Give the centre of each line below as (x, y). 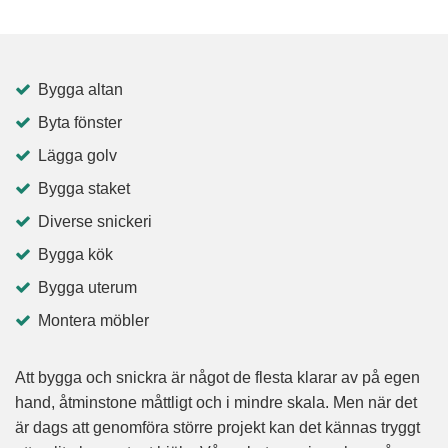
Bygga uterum (85, 288)
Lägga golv (75, 156)
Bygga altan (78, 90)
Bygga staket (82, 189)
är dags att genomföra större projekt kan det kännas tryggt (217, 428)
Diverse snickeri (93, 222)
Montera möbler (91, 321)
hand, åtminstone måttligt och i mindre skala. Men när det (216, 403)
